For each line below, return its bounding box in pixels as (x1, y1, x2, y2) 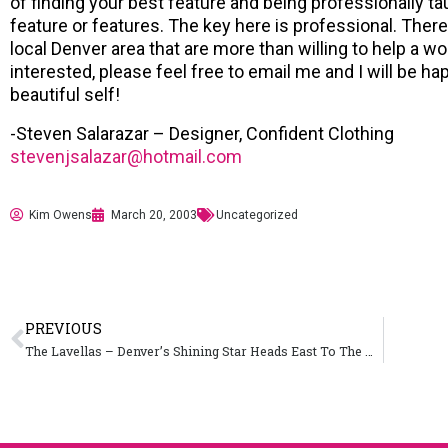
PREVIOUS (25, 318, 102, 338)
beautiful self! (10, 83, 120, 105)
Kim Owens (29, 207, 92, 222)
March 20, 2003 (111, 207, 197, 222)
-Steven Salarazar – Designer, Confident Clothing (10, 122, 394, 144)
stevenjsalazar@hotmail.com (10, 145, 242, 167)
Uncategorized (216, 207, 298, 222)
